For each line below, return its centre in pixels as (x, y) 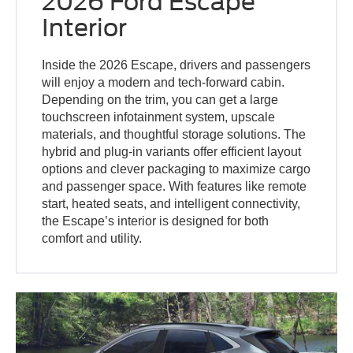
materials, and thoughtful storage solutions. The (174, 135)
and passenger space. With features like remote (175, 187)
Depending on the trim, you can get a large (160, 100)
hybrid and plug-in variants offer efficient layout (172, 152)
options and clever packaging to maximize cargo (176, 169)
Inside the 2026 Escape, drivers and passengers (176, 65)
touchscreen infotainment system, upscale (159, 117)
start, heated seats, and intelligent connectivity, (171, 204)
